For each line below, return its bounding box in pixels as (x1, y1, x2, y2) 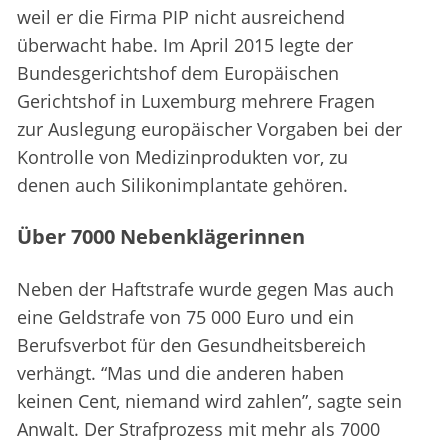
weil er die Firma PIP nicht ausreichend (17, 5, 345, 30)
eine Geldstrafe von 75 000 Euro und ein (17, 305, 354, 330)
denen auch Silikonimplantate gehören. (17, 173, 348, 198)
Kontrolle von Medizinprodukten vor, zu (17, 145, 348, 170)
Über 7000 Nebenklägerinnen (17, 223, 305, 251)
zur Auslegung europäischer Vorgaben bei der (17, 117, 402, 142)
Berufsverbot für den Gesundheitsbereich (17, 333, 366, 358)
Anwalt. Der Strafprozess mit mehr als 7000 (17, 417, 380, 442)
